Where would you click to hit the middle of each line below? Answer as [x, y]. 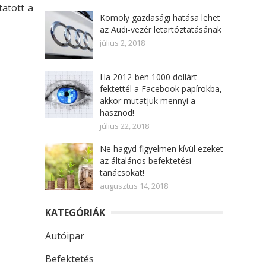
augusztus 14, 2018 [134, 186]
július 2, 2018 [122, 43]
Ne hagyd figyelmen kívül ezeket [161, 149]
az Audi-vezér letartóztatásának [161, 29]
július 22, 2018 [124, 126]
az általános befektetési [145, 161]
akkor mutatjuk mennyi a [148, 101]
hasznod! [117, 113]
